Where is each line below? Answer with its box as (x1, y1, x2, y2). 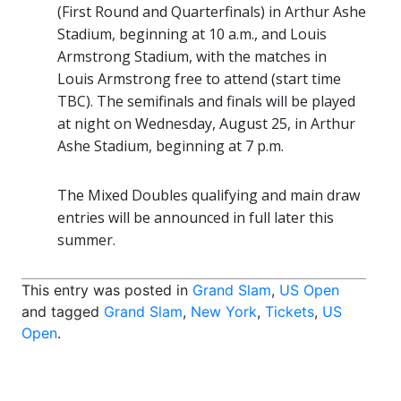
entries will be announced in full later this (57, 208, 334, 228)
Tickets (265, 303, 314, 321)
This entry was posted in (21, 281, 192, 300)
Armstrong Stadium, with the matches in (57, 47, 327, 67)
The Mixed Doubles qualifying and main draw (57, 185, 360, 206)
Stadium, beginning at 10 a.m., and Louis (57, 24, 327, 45)
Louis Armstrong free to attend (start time (57, 69, 341, 90)
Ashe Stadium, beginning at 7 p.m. (57, 136, 284, 157)
